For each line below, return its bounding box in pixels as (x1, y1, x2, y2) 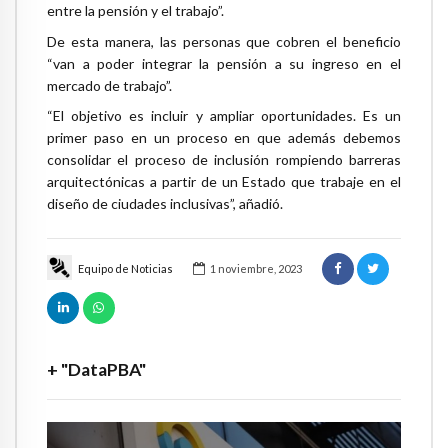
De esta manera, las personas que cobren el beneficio (47, 32, 401, 50)
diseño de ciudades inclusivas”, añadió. (47, 195, 283, 213)
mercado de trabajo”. (47, 76, 172, 94)
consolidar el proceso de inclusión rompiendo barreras (47, 151, 401, 169)
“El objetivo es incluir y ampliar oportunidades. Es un (47, 107, 401, 125)
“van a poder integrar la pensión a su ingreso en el (47, 54, 401, 72)
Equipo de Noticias (77, 262, 173, 275)
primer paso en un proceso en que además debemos (47, 129, 401, 147)
